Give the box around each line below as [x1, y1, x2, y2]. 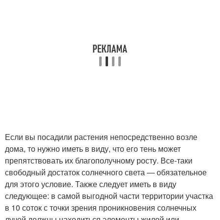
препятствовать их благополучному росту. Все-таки [5, 154, 192, 166]
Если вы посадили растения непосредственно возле [5, 131, 197, 142]
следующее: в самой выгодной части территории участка [5, 190, 213, 201]
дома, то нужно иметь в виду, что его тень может [5, 142, 181, 154]
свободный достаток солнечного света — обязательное [5, 166, 207, 178]
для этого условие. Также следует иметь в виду [5, 178, 176, 190]
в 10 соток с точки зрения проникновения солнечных [5, 201, 196, 213]
